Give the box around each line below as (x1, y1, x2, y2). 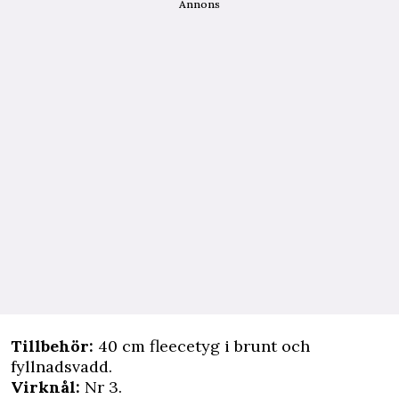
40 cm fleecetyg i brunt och (94, 336, 310, 356)
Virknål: (11, 377, 85, 397)
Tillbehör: (11, 336, 94, 356)
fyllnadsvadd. (11, 356, 112, 377)
